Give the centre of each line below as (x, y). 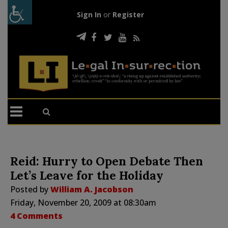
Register (128, 15)
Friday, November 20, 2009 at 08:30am (83, 202)
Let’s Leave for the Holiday (87, 175)
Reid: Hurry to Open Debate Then (107, 161)
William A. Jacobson (92, 189)
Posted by (30, 189)
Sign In (89, 15)
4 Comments (36, 216)
